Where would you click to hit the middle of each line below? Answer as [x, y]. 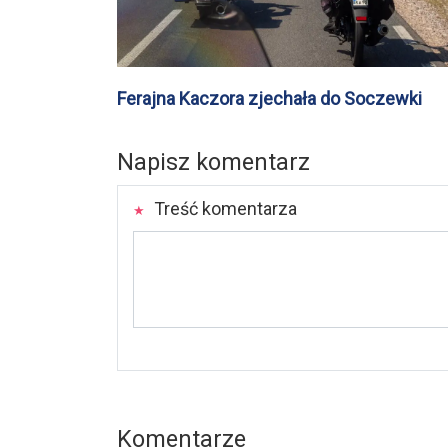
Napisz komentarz [213, 162]
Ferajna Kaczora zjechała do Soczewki [269, 99]
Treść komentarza [223, 209]
